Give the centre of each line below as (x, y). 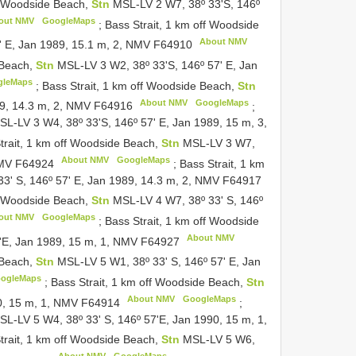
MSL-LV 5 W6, (219, 340)
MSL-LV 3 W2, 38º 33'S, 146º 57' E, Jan (158, 66)
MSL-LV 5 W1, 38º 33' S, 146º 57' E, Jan (159, 262)
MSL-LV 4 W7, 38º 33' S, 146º (188, 201)
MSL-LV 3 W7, (219, 143)
